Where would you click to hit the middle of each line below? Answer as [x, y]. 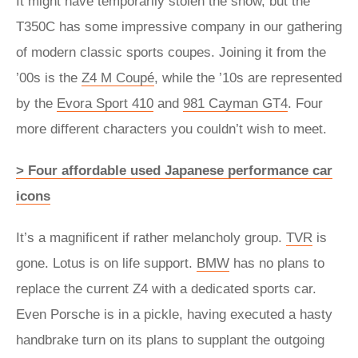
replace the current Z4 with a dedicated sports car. [166, 289]
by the [36, 103]
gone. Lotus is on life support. [106, 263]
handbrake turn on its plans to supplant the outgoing [170, 340]
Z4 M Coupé [118, 78]
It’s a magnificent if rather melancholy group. [151, 238]
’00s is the [49, 78]
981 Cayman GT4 [235, 103]
